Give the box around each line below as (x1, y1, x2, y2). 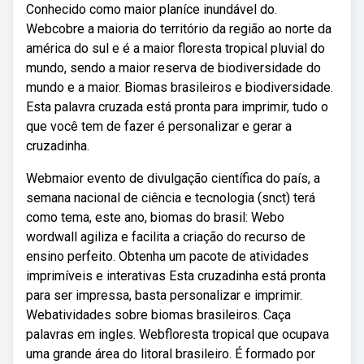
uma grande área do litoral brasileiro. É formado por (26, 346, 315, 362)
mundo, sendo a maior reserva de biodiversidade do (26, 60, 321, 76)
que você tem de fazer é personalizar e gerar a (26, 119, 292, 134)
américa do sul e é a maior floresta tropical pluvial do (26, 41, 325, 56)
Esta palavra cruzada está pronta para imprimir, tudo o (26, 99, 328, 115)
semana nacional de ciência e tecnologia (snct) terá (26, 190, 315, 206)
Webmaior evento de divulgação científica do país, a (26, 171, 320, 186)
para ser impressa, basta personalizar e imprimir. (26, 288, 302, 303)
